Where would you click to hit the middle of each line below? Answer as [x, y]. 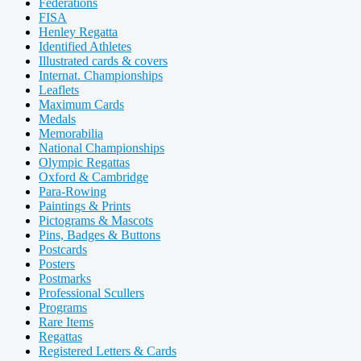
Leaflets [59, 90]
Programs [63, 307]
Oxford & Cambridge [93, 177]
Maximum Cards [81, 104]
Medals [57, 119]
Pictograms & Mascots [96, 220]
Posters [57, 264]
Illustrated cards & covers [103, 61]
